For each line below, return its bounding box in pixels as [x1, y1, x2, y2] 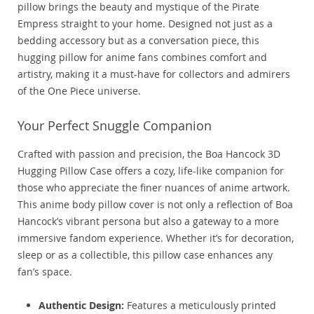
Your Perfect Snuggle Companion [18, 117, 212, 135]
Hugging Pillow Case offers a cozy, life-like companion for [18, 164, 284, 178]
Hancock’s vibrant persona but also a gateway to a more [18, 214, 279, 228]
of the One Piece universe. [18, 84, 141, 98]
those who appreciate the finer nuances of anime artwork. [18, 181, 290, 195]
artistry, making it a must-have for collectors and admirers [18, 67, 290, 81]
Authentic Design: [39, 299, 124, 313]
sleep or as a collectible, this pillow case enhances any [18, 248, 273, 262]
